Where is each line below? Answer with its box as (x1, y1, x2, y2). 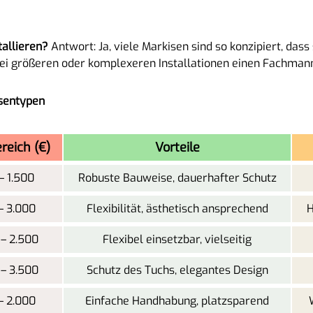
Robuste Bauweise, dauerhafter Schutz (78, 170, 277, 185)
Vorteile (154, 138, 200, 156)
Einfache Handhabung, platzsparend (85, 293, 269, 308)
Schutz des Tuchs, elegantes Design (86, 262, 268, 277)
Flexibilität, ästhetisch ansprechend (86, 201, 268, 216)
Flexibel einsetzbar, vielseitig (103, 231, 252, 247)
